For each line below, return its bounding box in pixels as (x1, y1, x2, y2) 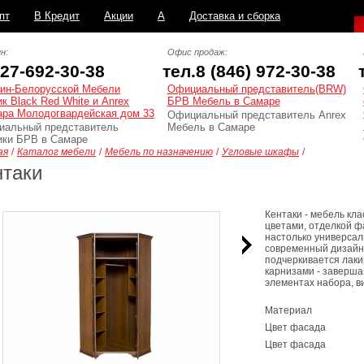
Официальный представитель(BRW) (167, 83, 346, 95)
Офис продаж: (167, 47, 227, 57)
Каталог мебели (17, 146, 96, 158)
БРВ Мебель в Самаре (167, 95, 280, 107)
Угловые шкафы (222, 146, 299, 158)
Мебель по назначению (105, 146, 213, 158)
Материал (265, 305, 312, 316)
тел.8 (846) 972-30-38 (162, 62, 336, 80)
